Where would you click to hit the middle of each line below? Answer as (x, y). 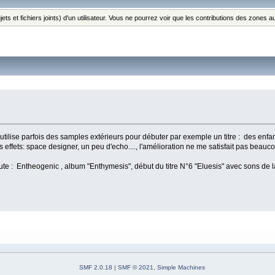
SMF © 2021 (136, 267)
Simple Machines (181, 267)
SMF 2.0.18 (96, 267)
